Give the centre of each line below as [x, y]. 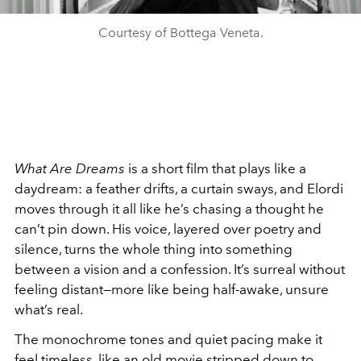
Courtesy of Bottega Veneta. [180, 33]
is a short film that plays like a [216, 168]
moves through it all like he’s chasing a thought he [169, 209]
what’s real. [49, 309]
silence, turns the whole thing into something [154, 249]
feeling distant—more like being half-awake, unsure [172, 289]
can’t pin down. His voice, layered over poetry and [168, 229]
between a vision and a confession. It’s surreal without [180, 269]
